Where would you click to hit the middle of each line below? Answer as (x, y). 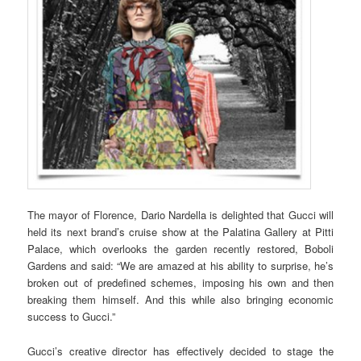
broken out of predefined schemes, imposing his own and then (180, 283)
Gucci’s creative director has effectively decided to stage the (180, 351)
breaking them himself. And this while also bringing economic (180, 300)
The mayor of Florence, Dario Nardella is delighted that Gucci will (180, 215)
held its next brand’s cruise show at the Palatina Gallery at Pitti (180, 232)
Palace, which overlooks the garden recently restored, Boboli (180, 249)
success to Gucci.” (72, 317)
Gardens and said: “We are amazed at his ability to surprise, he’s (180, 266)
